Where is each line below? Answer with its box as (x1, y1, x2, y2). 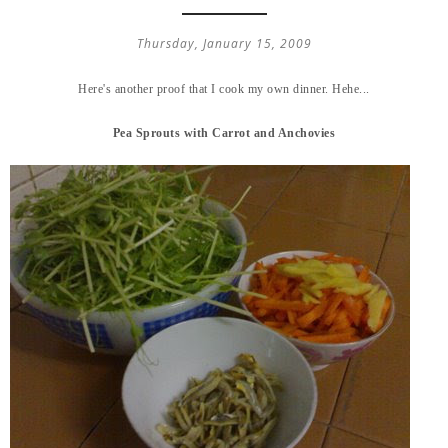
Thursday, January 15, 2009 (136, 34, 312, 52)
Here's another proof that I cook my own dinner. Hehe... (78, 81, 370, 96)
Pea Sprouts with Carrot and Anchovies (112, 125, 336, 140)
